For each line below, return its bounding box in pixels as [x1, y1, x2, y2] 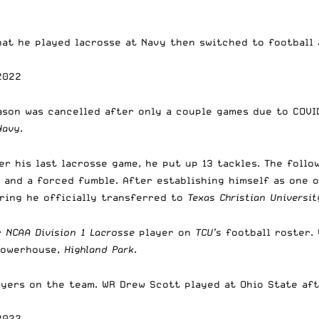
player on [139, 226, 191, 238]
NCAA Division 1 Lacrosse [6, 226, 139, 238]
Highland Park [64, 243, 134, 255]
